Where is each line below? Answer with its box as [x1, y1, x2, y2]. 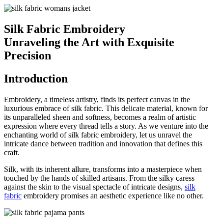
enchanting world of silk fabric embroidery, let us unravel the [4, 130, 192, 139]
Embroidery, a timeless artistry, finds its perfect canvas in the [4, 95, 190, 104]
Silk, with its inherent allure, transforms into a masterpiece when [4, 165, 202, 173]
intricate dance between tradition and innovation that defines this [4, 139, 202, 148]
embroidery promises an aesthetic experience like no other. [22, 191, 204, 200]
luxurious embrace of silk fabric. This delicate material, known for [4, 104, 208, 112]
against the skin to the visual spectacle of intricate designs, [4, 182, 185, 191]
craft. [4, 148, 20, 157]
